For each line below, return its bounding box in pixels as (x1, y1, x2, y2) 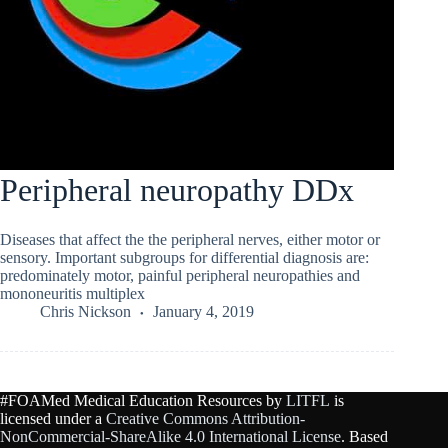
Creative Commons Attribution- (106, 410, 305, 428)
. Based (341, 428, 388, 446)
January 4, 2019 (153, 302, 254, 320)
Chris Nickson (40, 302, 131, 320)
